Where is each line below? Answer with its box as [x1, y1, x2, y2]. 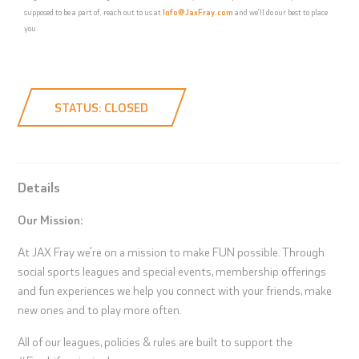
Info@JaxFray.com [163, 6, 234, 18]
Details [18, 178, 61, 196]
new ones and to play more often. [18, 301, 184, 318]
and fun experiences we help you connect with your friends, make [18, 282, 333, 299]
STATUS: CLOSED [54, 99, 149, 116]
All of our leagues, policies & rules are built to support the [18, 333, 293, 350]
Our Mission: [18, 212, 84, 228]
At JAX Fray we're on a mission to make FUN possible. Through [18, 244, 325, 260]
